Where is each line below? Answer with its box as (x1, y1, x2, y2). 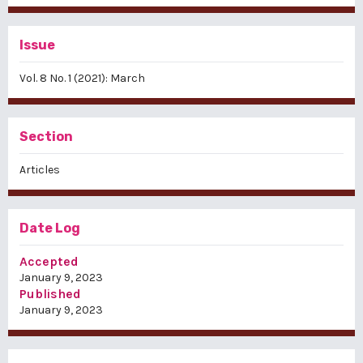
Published (19, 286, 81, 302)
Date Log (19, 220, 80, 237)
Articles (19, 163, 60, 177)
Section (19, 129, 73, 145)
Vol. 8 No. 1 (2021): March (19, 71, 145, 86)
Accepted (19, 254, 79, 270)
